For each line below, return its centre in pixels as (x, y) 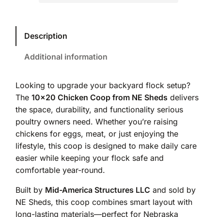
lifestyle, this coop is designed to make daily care (106, 146)
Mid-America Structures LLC (98, 190)
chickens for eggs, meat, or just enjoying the (97, 133)
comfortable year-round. (60, 170)
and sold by (173, 190)
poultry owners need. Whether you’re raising (97, 121)
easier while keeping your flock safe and (90, 158)
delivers (183, 97)
